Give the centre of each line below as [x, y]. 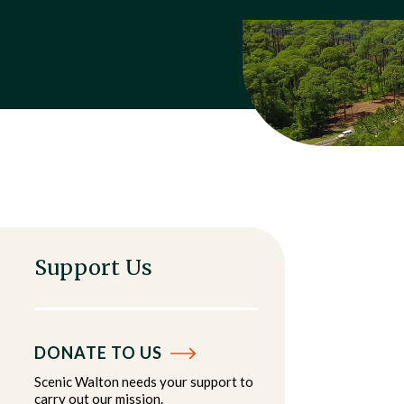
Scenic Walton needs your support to [144, 381]
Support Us [94, 267]
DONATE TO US [100, 353]
